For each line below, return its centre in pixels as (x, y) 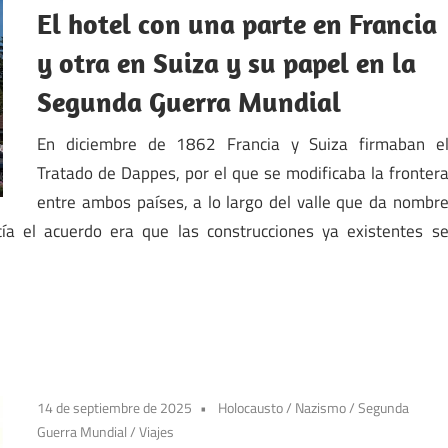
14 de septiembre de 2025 (115, 408)
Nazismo (321, 408)
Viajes (157, 432)
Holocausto (251, 408)
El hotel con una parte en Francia (237, 24)
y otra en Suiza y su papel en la (227, 63)
